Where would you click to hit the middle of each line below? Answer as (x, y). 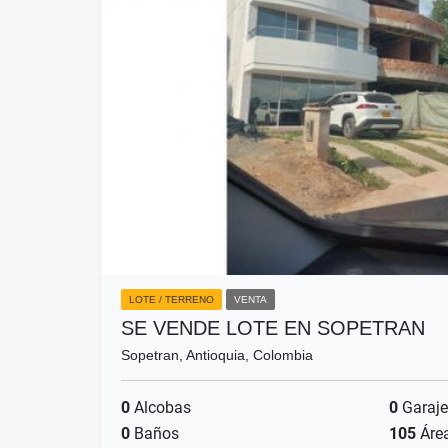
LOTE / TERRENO (171, 300)
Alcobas (160, 408)
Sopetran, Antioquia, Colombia (217, 355)
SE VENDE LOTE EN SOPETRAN (273, 328)
